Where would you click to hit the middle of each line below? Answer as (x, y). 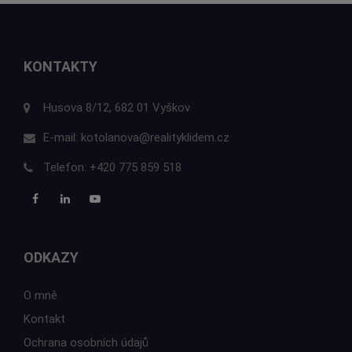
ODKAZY (51, 258)
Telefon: (66, 168)
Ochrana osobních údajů (86, 343)
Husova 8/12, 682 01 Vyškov (117, 108)
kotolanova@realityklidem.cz (155, 138)
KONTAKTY (60, 67)
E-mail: (62, 138)
